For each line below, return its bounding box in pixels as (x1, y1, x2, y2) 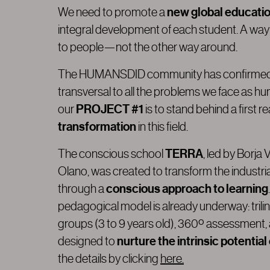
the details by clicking (58, 252, 160, 266)
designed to (58, 234, 117, 249)
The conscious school (58, 147, 165, 162)
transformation (58, 119, 136, 135)
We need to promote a (58, 5, 165, 20)
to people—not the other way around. (58, 40, 237, 55)
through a (58, 182, 106, 196)
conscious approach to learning (106, 181, 268, 197)
